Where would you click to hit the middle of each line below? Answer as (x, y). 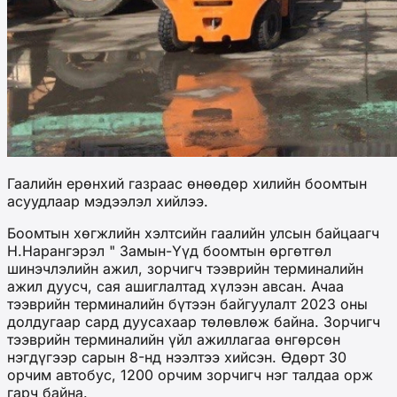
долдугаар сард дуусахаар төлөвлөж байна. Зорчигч (194, 322)
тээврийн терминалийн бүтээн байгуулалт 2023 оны (187, 304)
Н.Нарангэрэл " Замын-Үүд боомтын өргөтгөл (169, 251)
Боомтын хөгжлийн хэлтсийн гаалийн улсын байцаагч (193, 234)
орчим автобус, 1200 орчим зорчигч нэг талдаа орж (190, 375)
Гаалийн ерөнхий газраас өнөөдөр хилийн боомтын (187, 184)
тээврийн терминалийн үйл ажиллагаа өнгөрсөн (174, 340)
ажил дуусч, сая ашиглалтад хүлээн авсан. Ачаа (175, 287)
